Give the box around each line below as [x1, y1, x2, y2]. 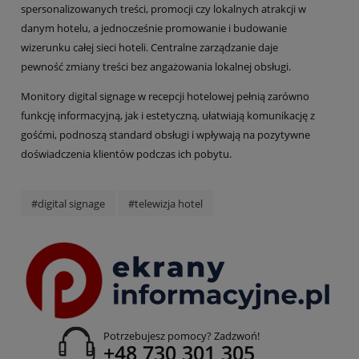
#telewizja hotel [128, 196, 203, 211]
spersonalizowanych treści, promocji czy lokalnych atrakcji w [21, 2, 306, 17]
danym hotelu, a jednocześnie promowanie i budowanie [21, 21, 287, 36]
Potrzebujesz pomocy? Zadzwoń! [103, 329, 260, 344]
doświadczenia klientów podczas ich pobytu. [21, 147, 232, 162]
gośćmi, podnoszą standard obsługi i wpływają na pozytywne [21, 127, 310, 143]
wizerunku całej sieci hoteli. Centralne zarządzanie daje [21, 40, 278, 55]
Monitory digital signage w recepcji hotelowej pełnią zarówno [21, 89, 309, 104]
